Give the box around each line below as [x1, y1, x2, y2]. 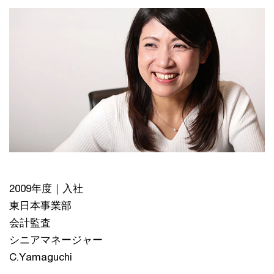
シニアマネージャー [9, 233, 103, 246]
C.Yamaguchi [9, 250, 72, 263]
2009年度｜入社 [9, 182, 83, 194]
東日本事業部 [9, 199, 72, 212]
